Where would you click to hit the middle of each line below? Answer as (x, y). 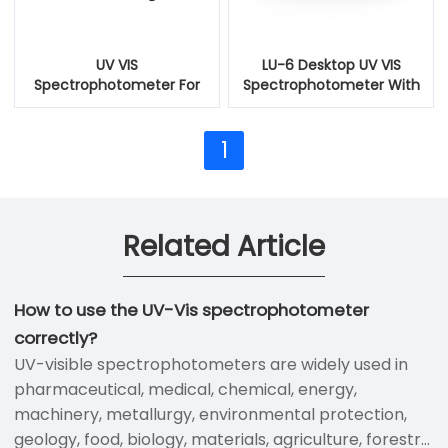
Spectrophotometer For (116, 85)
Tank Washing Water (117, 105)
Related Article (224, 246)
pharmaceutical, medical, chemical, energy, (185, 389)
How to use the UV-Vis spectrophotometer (191, 309)
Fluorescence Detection (331, 105)
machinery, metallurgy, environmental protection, (210, 414)
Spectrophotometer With (331, 85)
